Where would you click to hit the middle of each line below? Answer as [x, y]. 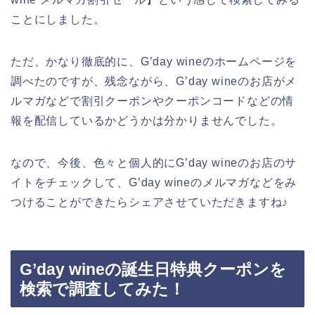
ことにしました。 [58, 19]
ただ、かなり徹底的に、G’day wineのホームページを [154, 61]
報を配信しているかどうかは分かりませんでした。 [147, 120]
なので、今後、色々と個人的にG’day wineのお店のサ [154, 162]
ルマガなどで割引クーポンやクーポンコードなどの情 [153, 101]
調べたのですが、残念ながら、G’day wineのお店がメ [154, 81]
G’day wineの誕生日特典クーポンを [153, 270]
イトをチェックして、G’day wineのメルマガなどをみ [154, 182]
